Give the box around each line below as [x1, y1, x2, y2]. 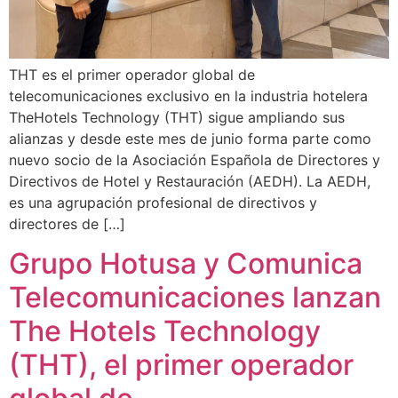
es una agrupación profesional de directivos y [9, 194, 317, 211]
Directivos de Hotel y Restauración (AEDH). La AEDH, [9, 172, 370, 190]
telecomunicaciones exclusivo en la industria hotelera [9, 87, 368, 105]
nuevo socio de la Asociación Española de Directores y [9, 151, 380, 169]
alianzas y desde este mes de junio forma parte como [9, 130, 371, 147]
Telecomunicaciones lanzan [9, 280, 381, 315]
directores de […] [9, 215, 125, 233]
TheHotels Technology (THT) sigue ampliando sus [9, 108, 345, 126]
